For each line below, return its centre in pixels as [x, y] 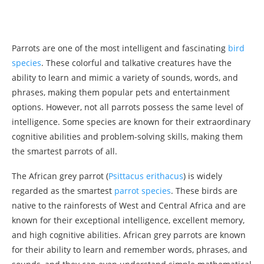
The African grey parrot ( [60, 176]
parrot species [143, 190]
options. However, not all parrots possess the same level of [128, 107]
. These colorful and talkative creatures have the [136, 62]
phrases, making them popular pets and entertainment [121, 92]
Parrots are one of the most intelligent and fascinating [120, 48]
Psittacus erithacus [146, 176]
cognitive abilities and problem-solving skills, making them [127, 136]
